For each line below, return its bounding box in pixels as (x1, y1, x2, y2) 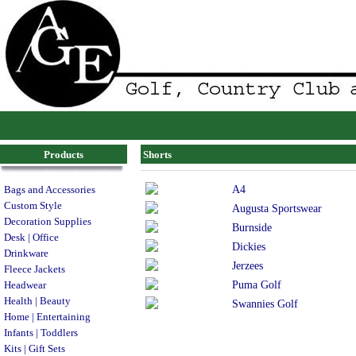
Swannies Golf (231, 297, 298, 310)
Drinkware (4, 247, 48, 259)
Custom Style (4, 199, 62, 211)
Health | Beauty (4, 295, 71, 307)
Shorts (142, 149, 172, 161)
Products (44, 149, 83, 161)
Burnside (231, 221, 272, 234)
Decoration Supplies (4, 215, 91, 227)
